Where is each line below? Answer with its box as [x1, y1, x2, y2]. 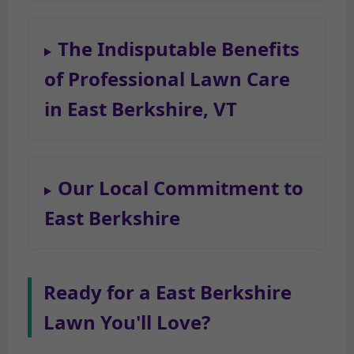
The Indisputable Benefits [57, 36, 299, 62]
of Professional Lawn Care [44, 66, 290, 92]
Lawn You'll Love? [43, 309, 210, 336]
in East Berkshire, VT [44, 96, 237, 122]
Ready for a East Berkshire [43, 279, 292, 306]
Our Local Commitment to [57, 175, 303, 201]
